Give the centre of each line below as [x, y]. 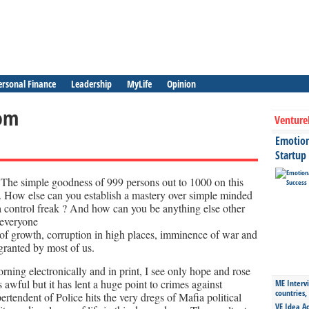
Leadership [91, 84]
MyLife [139, 84]
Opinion [181, 84]
